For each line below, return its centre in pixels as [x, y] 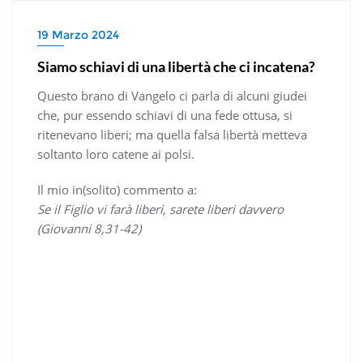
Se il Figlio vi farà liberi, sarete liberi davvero [160, 209]
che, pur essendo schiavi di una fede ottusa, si [165, 115]
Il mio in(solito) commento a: [117, 189]
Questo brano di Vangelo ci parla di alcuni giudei [172, 95]
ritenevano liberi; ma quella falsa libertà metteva [172, 134]
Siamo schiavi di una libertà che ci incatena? [176, 66]
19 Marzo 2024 [78, 34]
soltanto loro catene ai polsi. [116, 154]
